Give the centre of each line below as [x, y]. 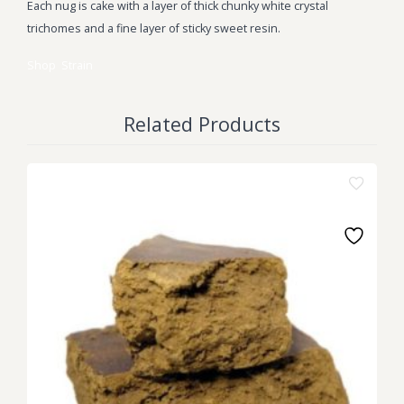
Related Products [202, 124]
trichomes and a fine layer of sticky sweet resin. [154, 28]
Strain [77, 65]
